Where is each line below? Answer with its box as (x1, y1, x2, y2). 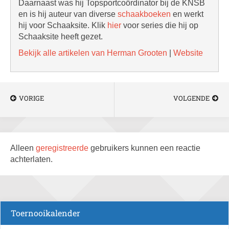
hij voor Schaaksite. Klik (18, 21, 107, 30)
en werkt (171, 10, 203, 18)
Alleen (10, 144, 36, 152)
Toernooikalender (11, 208, 80, 218)
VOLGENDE (173, 94, 210, 103)
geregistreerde (36, 144, 90, 152)
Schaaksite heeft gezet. (18, 32, 103, 41)
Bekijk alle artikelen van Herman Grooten (18, 49, 167, 57)
